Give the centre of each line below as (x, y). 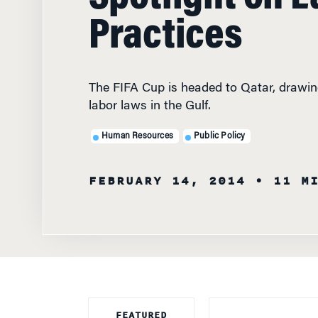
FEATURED (141, 303)
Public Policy (220, 124)
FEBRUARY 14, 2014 (167, 169)
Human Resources (137, 124)
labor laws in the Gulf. (149, 94)
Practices (165, 26)
